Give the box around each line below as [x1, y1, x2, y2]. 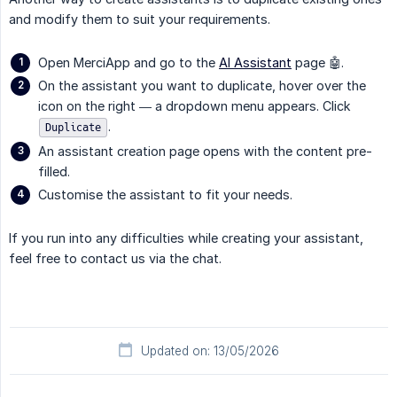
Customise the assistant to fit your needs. [38, 186, 292, 202]
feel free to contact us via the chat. [9, 250, 222, 266]
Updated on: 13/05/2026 [141, 343, 279, 358]
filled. [38, 163, 70, 179]
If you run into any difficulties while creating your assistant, [9, 230, 363, 245]
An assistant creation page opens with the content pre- [38, 143, 372, 159]
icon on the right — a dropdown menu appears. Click [38, 97, 351, 113]
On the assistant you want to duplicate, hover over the [38, 77, 366, 93]
